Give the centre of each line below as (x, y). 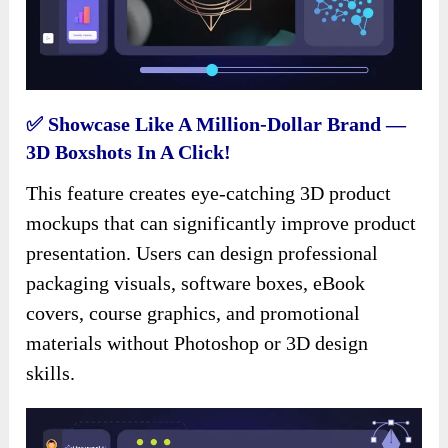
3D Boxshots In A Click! (129, 152)
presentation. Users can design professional (202, 253)
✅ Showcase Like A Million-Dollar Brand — (216, 124)
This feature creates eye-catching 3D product (209, 193)
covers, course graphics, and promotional (193, 313)
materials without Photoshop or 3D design (197, 343)
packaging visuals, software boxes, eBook (196, 283)
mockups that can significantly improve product (221, 223)
